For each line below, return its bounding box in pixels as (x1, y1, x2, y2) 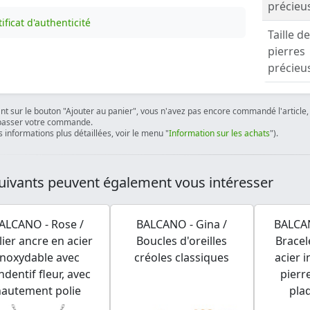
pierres (267, 44, 305, 59)
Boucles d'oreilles (136, 233, 228, 248)
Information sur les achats (169, 127, 270, 139)
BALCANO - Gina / (136, 217, 228, 232)
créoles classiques (134, 250, 230, 265)
